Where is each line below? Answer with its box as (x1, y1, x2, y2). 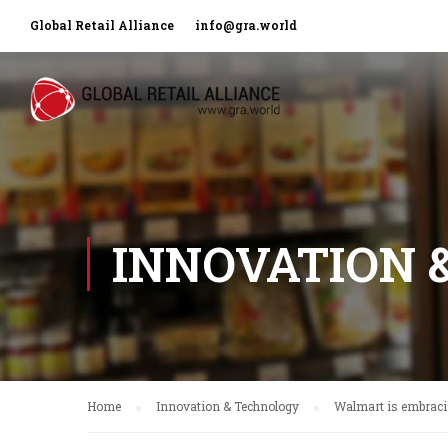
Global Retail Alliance (30, 17, 177, 33)
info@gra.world (195, 17, 297, 33)
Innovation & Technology (156, 398, 299, 414)
